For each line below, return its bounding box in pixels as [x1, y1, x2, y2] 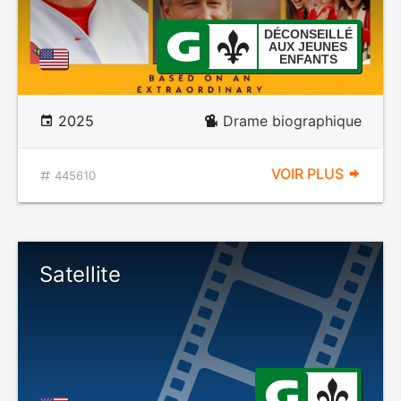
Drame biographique [223, 112, 362, 130]
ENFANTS [278, 52, 337, 66]
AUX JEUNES [269, 39, 347, 54]
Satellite [39, 261, 121, 287]
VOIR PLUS [271, 165, 347, 183]
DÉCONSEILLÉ [263, 27, 353, 41]
